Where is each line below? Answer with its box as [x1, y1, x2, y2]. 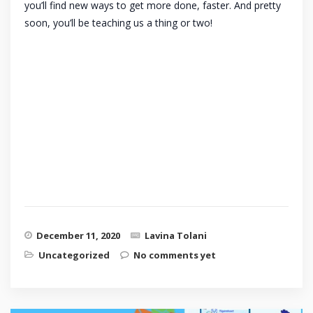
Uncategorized [38, 248, 110, 261]
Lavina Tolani [145, 228, 207, 242]
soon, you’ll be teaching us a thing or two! [24, 15, 212, 29]
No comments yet [133, 248, 216, 261]
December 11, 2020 [36, 228, 120, 242]
